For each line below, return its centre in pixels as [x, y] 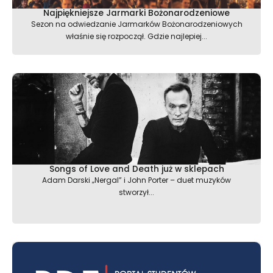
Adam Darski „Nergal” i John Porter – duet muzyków [136, 180]
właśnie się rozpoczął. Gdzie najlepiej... [136, 36]
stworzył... [136, 192]
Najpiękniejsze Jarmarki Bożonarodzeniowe [136, 13]
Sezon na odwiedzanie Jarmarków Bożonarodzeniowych [136, 24]
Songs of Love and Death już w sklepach [136, 169]
